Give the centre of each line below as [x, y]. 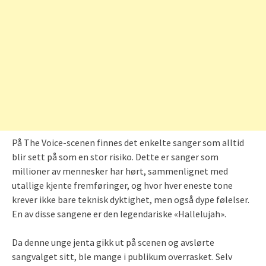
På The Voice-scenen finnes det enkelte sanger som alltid [128, 142]
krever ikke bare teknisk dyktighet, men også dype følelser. [131, 199]
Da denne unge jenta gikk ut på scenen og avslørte [113, 242]
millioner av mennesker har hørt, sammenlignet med [120, 171]
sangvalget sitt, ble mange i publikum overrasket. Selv [122, 256]
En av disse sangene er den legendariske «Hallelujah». [119, 213]
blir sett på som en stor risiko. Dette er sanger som [115, 156]
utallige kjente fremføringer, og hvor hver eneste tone [122, 185]
